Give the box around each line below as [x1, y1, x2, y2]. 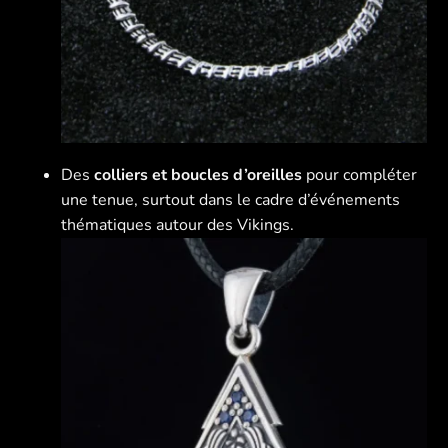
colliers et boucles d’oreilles [94, 163, 303, 186]
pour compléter [302, 163, 418, 186]
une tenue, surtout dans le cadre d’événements [61, 188, 401, 211]
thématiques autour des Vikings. [61, 213, 295, 236]
